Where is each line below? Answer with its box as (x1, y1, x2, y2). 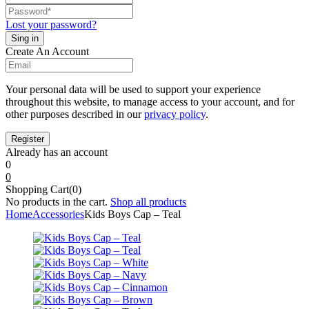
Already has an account (6, 146, 108, 159)
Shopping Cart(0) (6, 183, 81, 196)
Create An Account (6, 46, 89, 58)
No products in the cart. (6, 196, 108, 208)
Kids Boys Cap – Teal (84, 208, 181, 221)
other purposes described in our (6, 108, 144, 121)
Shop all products (110, 196, 186, 208)
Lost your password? (6, 19, 97, 31)
